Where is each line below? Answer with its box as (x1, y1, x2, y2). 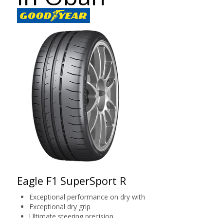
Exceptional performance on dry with (29, 192, 145, 201)
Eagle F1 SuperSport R (17, 174, 126, 188)
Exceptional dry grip (29, 202, 91, 211)
